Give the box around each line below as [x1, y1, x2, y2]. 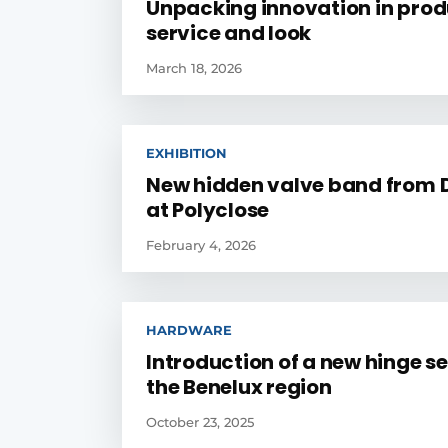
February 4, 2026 [146, 237, 256, 253]
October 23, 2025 [146, 414, 254, 430]
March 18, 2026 [146, 60, 242, 76]
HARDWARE [146, 322, 232, 338]
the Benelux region [146, 373, 336, 401]
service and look [146, 19, 312, 47]
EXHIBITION [146, 145, 227, 161]
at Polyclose [146, 196, 270, 224]
